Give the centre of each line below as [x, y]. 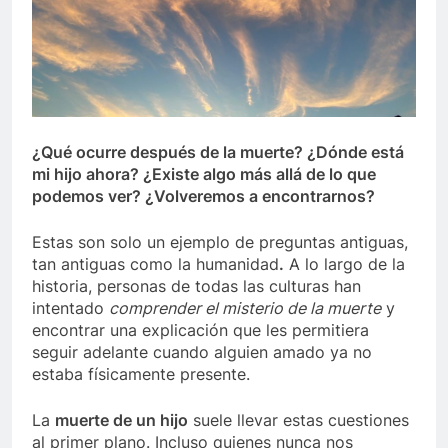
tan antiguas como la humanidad [155, 264]
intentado [70, 308]
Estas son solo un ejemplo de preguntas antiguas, [220, 242]
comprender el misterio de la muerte [245, 308]
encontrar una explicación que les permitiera [200, 330]
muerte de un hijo [121, 420]
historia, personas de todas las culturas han [196, 286]
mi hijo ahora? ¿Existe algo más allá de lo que [204, 174]
